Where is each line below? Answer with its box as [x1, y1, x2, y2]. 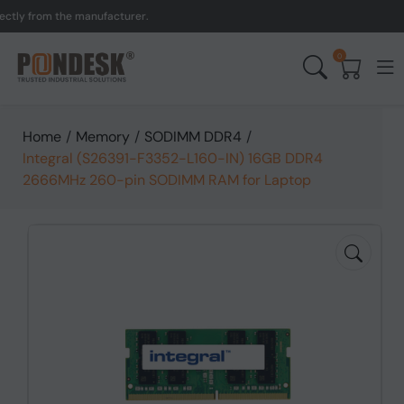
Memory [76, 127, 130, 146]
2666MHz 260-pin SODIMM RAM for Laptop [23, 170, 311, 189]
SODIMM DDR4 [144, 127, 242, 146]
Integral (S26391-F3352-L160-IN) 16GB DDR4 [23, 149, 323, 168]
